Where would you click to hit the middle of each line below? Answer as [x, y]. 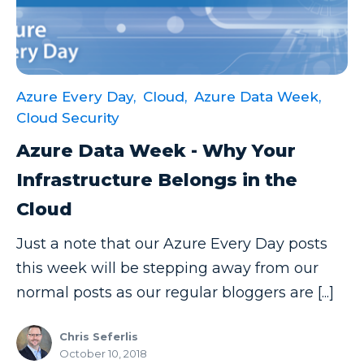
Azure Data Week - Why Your [156, 150]
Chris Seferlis [99, 336]
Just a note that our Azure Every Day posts [172, 243]
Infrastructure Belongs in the [157, 180]
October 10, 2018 [103, 353]
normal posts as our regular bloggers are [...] [175, 292]
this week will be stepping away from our [167, 268]
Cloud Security [68, 117]
